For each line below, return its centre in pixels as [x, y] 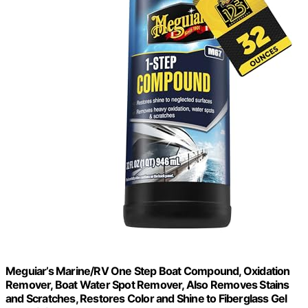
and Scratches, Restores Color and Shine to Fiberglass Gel [146, 299]
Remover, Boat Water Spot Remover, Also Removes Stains [147, 285]
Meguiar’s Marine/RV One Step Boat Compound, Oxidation [148, 271]
